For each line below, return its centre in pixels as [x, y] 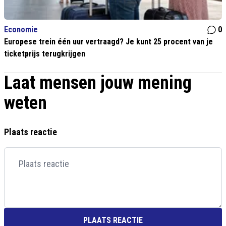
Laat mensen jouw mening [98, 83]
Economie [21, 30]
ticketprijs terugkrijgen [45, 54]
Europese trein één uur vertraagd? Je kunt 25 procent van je [108, 42]
